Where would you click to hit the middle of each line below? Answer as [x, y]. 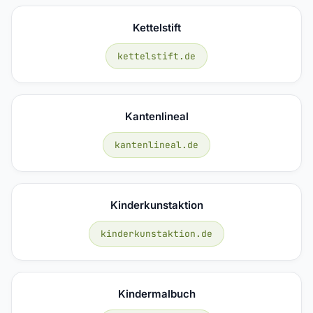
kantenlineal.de [156, 145]
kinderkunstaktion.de [156, 233]
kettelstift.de [156, 56]
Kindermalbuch [156, 293]
